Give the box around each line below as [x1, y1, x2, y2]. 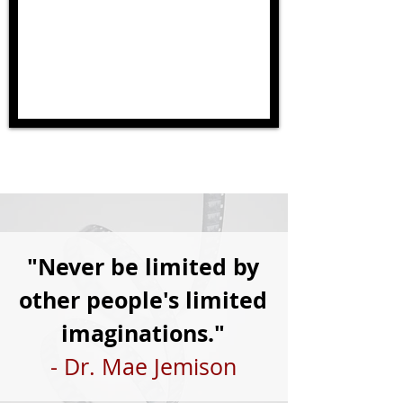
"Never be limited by [27, 251, 259, 283]
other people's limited [19, 284, 267, 317]
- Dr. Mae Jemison [49, 352, 237, 382]
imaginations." [61, 318, 225, 350]
